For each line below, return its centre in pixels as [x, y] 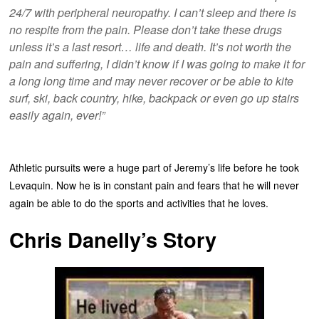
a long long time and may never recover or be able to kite [152, 81]
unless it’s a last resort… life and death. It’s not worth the [151, 47]
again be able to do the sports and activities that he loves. [139, 203]
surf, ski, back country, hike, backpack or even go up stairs [155, 98]
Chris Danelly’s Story [113, 240]
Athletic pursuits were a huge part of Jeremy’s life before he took [155, 168]
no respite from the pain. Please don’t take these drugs [146, 30]
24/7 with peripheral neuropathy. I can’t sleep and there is [153, 13]
